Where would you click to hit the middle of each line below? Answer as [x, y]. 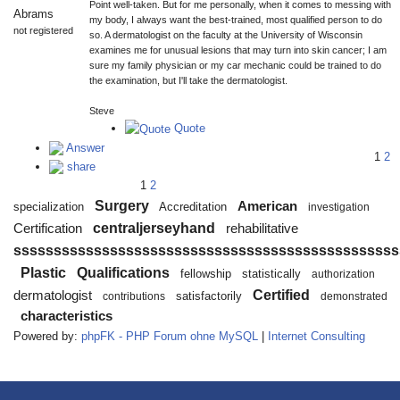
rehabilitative [262, 229]
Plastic [43, 273]
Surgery [122, 206]
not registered [43, 30]
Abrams [33, 14]
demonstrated [354, 296]
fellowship [206, 274]
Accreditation [193, 207]
